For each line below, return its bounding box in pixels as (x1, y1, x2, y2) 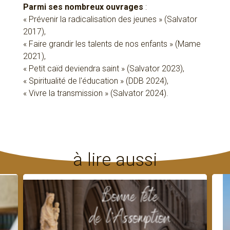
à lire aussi (73, 149, 157, 171)
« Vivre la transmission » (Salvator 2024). (23, 88, 168, 99)
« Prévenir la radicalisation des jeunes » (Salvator (23, 14, 197, 25)
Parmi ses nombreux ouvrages (23, 2, 143, 12)
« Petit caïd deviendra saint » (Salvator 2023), (23, 64, 184, 74)
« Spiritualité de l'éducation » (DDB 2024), (23, 76, 168, 86)
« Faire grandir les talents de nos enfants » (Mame (23, 39, 201, 49)
